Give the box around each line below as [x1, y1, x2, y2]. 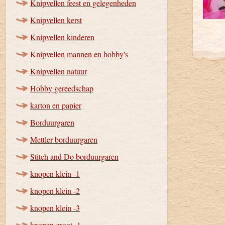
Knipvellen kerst [30, 15, 82, 25]
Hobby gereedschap [30, 83, 93, 93]
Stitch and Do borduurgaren [30, 151, 119, 162]
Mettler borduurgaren [30, 134, 97, 145]
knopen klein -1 [30, 168, 80, 179]
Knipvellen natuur [30, 66, 87, 76]
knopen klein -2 [30, 185, 80, 196]
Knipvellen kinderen [30, 32, 94, 42]
